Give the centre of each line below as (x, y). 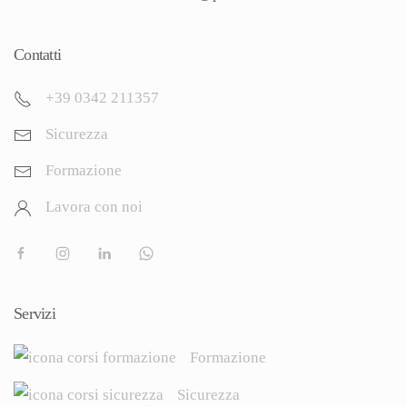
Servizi (35, 313)
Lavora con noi (94, 207)
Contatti (38, 55)
